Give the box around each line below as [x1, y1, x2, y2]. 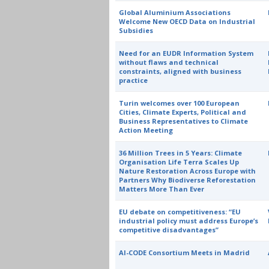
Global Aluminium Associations [119, 8, 231, 17]
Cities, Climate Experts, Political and [119, 107, 247, 116]
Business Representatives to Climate [119, 116, 249, 125]
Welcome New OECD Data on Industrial [119, 17, 256, 26]
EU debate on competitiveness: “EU [119, 207, 241, 216]
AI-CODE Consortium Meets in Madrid [119, 248, 250, 257]
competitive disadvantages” [119, 225, 219, 234]
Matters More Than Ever [119, 184, 205, 193]
